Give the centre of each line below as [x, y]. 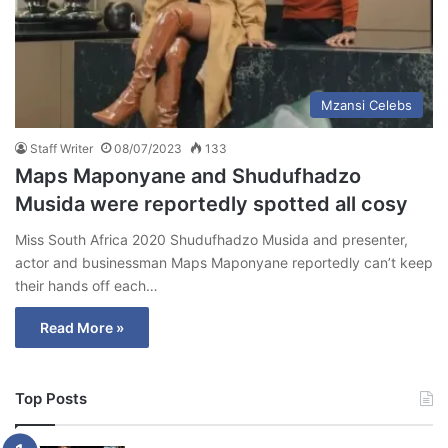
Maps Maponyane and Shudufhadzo [188, 175]
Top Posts [51, 398]
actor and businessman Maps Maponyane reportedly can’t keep [224, 262]
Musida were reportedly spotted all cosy [211, 203]
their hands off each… [86, 285]
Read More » [82, 327]
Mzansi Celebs [366, 104]
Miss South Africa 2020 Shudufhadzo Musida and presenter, [211, 239]
